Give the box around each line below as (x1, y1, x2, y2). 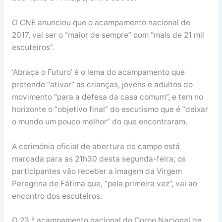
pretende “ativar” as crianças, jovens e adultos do (11, 79, 193, 89)
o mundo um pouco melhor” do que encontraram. (11, 116, 187, 126)
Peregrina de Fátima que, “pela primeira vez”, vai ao (11, 178, 197, 188)
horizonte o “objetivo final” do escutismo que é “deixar (11, 104, 208, 114)
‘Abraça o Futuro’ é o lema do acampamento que (11, 67, 185, 77)
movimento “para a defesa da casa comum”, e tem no (11, 92, 203, 102)
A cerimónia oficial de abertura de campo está (11, 141, 180, 151)
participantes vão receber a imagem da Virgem (11, 166, 182, 176)
